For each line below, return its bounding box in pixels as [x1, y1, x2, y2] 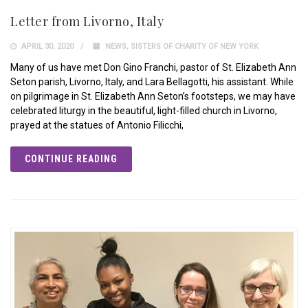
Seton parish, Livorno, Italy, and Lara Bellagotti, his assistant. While [10, 76, 294, 88]
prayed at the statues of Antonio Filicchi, [10, 120, 184, 131]
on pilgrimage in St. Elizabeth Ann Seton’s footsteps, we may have [10, 91, 296, 102]
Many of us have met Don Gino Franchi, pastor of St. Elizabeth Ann [10, 62, 296, 74]
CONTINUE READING [25, 153, 118, 165]
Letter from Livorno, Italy [10, 13, 164, 30]
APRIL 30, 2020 [19, 42, 74, 52]
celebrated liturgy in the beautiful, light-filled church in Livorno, [10, 105, 277, 117]
